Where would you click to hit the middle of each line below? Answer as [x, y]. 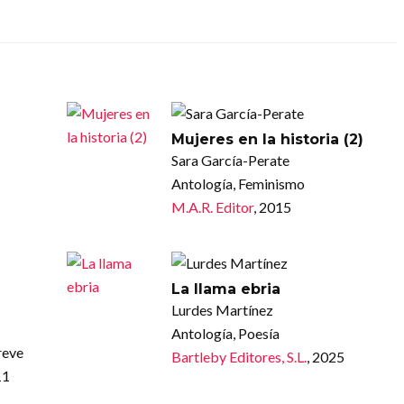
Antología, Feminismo [238, 183]
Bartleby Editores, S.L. [239, 356]
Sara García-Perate [230, 160]
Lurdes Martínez [222, 309]
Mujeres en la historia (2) [267, 139]
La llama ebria [225, 289]
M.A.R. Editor [212, 207]
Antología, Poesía [225, 333]
